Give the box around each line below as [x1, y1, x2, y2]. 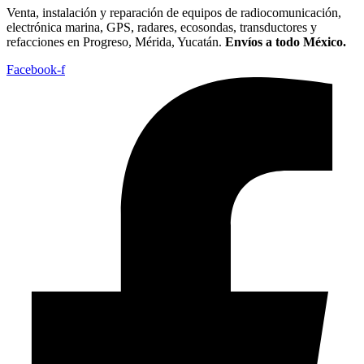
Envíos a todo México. [225, 35, 346, 50]
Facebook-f [6, 63, 65, 77]
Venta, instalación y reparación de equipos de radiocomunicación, [6, 6, 341, 20]
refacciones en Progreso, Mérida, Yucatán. [6, 35, 225, 50]
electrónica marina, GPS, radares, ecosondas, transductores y [6, 20, 317, 35]
